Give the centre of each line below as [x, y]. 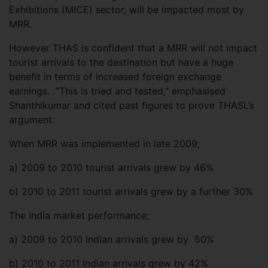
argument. [32, 119]
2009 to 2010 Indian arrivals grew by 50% [118, 239]
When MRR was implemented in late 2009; [106, 143]
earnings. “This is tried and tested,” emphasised [117, 91]
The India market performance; [80, 215]
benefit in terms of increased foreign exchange [115, 76]
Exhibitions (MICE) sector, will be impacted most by [127, 9]
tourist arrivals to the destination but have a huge [121, 62]
